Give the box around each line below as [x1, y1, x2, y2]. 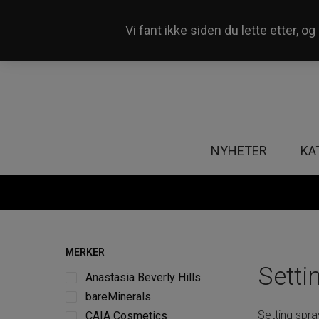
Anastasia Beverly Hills [85, 271, 201, 284]
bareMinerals [85, 290, 151, 304]
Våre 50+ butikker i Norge [38, 45, 163, 58]
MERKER [66, 246, 105, 258]
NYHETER [210, 143, 267, 158]
